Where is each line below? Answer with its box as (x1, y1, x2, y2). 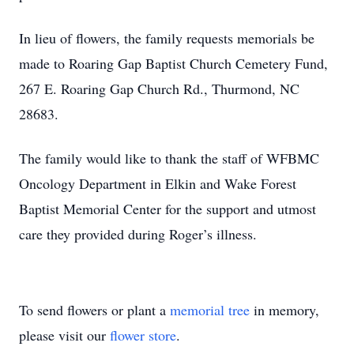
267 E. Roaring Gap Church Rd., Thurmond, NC (19, 79, 299, 98)
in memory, (250, 300, 319, 319)
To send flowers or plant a (19, 300, 170, 319)
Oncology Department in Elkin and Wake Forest (19, 174, 296, 193)
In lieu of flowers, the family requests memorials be (19, 28, 314, 47)
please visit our (19, 326, 110, 345)
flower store (110, 326, 176, 345)
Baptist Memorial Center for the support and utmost (19, 199, 316, 218)
